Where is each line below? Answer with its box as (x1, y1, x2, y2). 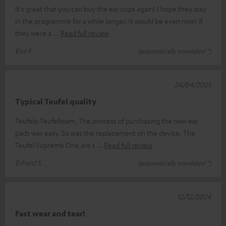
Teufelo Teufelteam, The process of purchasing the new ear (15, 116, 198, 125)
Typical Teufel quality (15, 96, 96, 106)
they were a (15, 28, 53, 37)
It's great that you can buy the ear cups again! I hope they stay (15, 4, 206, 13)
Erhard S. (15, 158, 43, 167)
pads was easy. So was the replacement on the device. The (15, 128, 195, 137)
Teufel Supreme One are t (15, 140, 96, 149)
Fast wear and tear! (15, 208, 85, 218)
